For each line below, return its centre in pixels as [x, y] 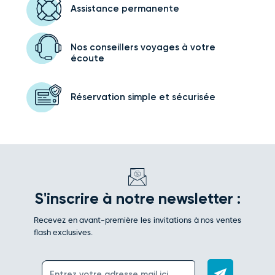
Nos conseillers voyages [125, 47]
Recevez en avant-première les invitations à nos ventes [137, 220]
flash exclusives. [63, 232]
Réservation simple [113, 97]
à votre [197, 47]
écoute [87, 58]
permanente [149, 8]
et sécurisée [186, 97]
